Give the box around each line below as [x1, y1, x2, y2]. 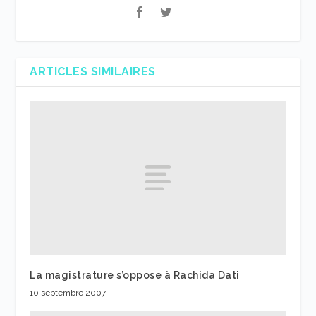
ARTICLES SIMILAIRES [30, 65, 156, 79]
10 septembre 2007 [30, 288, 107, 298]
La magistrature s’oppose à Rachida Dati [30, 269, 240, 281]
